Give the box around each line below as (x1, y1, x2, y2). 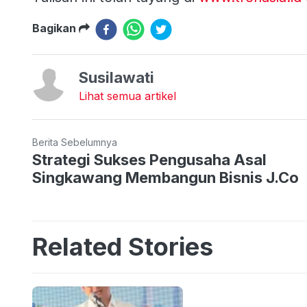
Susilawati (79, 68, 154, 86)
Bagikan (32, 21, 79, 35)
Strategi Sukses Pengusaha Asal (32, 150, 267, 169)
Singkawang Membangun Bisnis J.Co (32, 168, 299, 186)
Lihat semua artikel (79, 88, 176, 103)
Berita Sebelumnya (32, 136, 117, 148)
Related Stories (32, 231, 213, 262)
